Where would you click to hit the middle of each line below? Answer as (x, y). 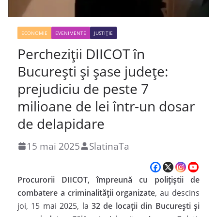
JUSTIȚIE (103, 33)
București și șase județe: (93, 71)
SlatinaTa (109, 146)
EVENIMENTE (71, 33)
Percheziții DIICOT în (81, 54)
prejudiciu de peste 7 (83, 88)
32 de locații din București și (146, 206)
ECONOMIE (34, 33)
